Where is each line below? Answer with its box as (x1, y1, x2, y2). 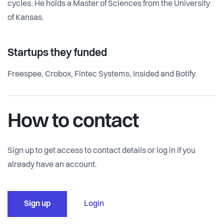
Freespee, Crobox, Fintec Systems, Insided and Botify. (7, 70, 197, 78)
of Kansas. (7, 13, 44, 22)
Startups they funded (7, 47, 107, 58)
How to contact (7, 111, 138, 132)
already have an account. (7, 160, 97, 169)
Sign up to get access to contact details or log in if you (7, 146, 195, 155)
